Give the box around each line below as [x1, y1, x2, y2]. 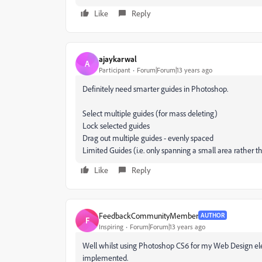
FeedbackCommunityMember [99, 210, 198, 220]
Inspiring [99, 222, 123, 231]
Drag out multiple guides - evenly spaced [82, 133, 213, 143]
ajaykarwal [99, 53, 137, 64]
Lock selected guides [82, 120, 150, 130]
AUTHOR [201, 211, 225, 219]
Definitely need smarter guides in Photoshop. [82, 84, 228, 94]
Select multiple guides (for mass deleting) [82, 108, 218, 118]
